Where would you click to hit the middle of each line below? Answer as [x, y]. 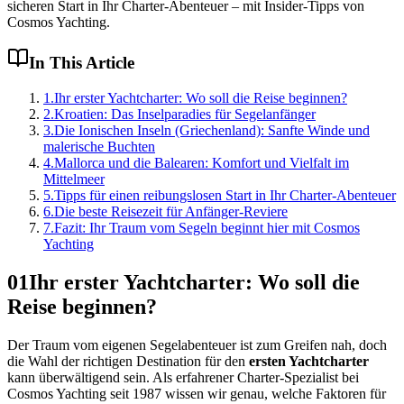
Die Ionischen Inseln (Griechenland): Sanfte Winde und [212, 130]
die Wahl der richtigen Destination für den [128, 361]
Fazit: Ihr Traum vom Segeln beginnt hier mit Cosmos [207, 227]
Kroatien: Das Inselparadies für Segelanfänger [185, 114]
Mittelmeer [74, 179]
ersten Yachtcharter [309, 361]
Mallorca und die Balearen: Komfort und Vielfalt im [202, 162]
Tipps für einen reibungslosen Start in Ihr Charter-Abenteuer [225, 195]
